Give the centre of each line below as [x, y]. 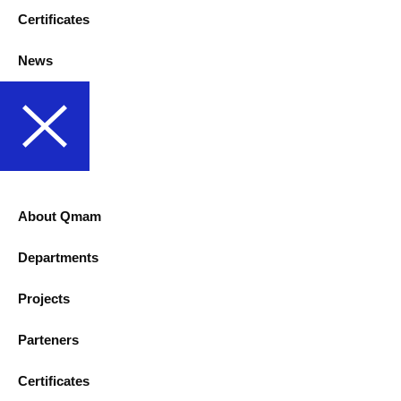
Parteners [48, 340]
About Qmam [60, 217]
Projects [44, 299]
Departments [58, 258]
